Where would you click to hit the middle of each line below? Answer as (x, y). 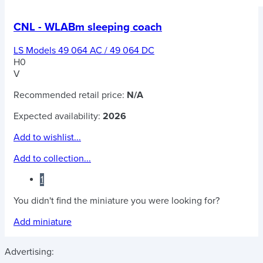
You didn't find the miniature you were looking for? (117, 200)
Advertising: (29, 252)
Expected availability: (58, 116)
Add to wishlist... (47, 137)
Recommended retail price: (70, 95)
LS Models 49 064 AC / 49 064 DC (84, 50)
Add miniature (43, 222)
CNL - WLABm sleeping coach (88, 27)
